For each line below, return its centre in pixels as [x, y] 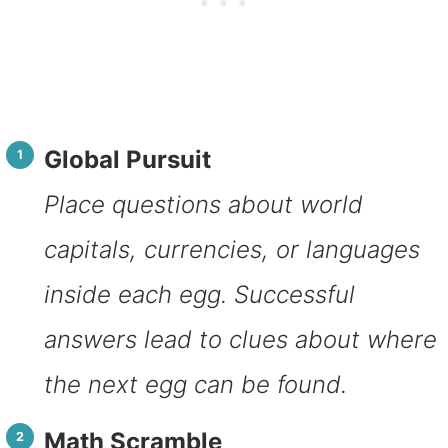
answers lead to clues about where [240, 339]
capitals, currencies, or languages [231, 249]
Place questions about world [203, 204]
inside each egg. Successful [199, 294]
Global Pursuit [127, 159]
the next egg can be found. [195, 384]
